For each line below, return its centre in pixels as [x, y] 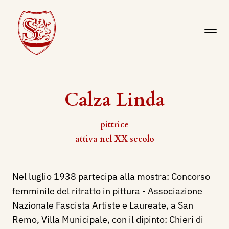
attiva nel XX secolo [114, 139]
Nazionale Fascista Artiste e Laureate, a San [103, 205]
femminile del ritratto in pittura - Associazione [107, 191]
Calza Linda [114, 100]
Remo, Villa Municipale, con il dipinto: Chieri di [108, 220]
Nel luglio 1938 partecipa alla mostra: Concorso [111, 177]
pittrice [114, 125]
